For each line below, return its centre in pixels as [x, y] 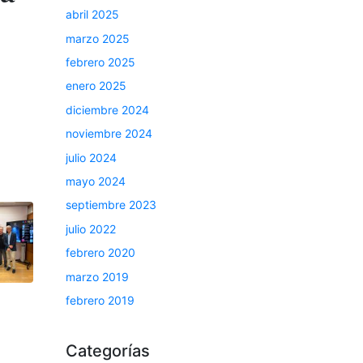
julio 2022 [91, 228]
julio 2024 [91, 157]
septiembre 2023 [111, 205]
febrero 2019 [100, 300]
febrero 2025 [100, 62]
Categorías [108, 350]
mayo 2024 [96, 181]
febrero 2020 [100, 253]
